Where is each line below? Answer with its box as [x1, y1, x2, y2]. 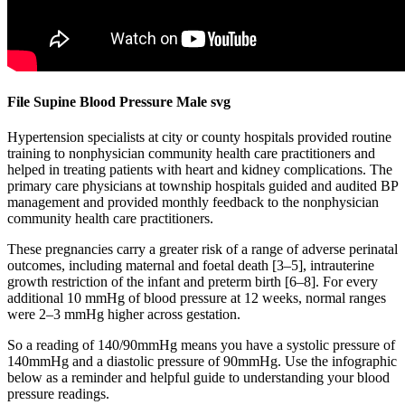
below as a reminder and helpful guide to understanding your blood [7, 370, 390, 386]
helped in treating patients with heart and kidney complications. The [7, 162, 392, 178]
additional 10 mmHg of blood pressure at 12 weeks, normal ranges [7, 290, 386, 306]
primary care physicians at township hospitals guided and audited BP [7, 178, 398, 194]
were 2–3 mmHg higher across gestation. [7, 306, 240, 323]
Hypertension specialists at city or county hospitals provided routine [7, 129, 391, 146]
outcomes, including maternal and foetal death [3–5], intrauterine [7, 258, 374, 274]
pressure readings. [7, 386, 109, 402]
